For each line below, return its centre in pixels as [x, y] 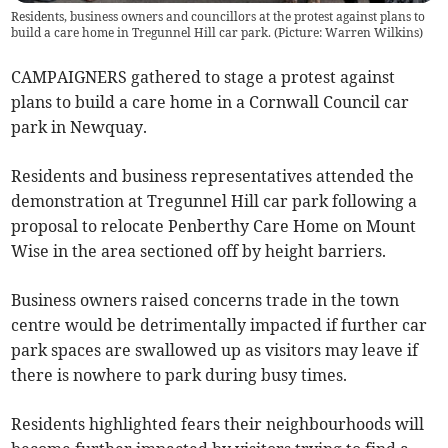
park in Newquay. [79, 127]
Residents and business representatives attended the [213, 176]
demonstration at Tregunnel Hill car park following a [214, 201]
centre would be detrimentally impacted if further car [219, 325]
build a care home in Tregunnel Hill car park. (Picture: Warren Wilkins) [217, 33]
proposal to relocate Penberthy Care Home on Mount [214, 226]
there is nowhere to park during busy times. [179, 375]
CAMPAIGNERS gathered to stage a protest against [203, 77]
